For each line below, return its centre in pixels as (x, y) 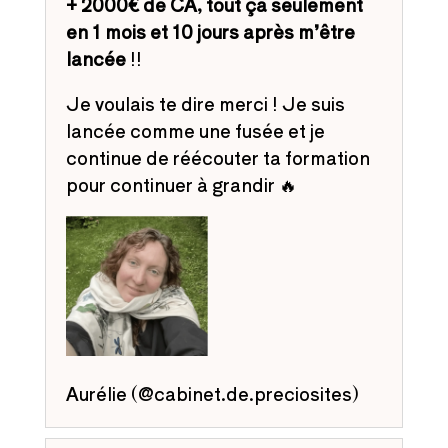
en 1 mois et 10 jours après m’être (210, 31)
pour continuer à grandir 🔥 (181, 184)
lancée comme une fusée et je (195, 130)
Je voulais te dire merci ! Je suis (205, 103)
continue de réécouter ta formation (217, 157)
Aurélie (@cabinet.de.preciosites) (212, 393)
